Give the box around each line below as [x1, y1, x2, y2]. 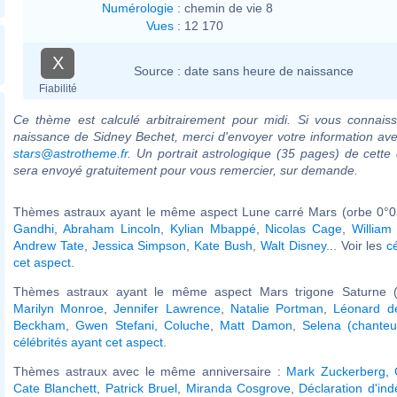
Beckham [13, 317, 66, 332]
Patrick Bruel [105, 380, 178, 395]
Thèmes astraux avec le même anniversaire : [13, 363, 287, 378]
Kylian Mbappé [169, 221, 256, 236]
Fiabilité [38, 82, 77, 95]
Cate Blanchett [13, 380, 97, 395]
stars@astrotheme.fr [13, 145, 128, 160]
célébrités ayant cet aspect [13, 334, 163, 349]
